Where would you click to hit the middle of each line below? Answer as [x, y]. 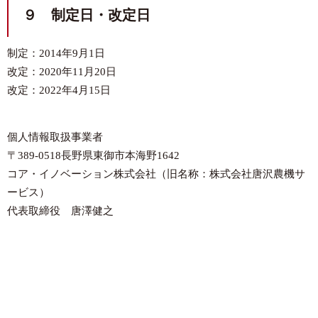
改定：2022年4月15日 [59, 90]
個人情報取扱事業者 [55, 137]
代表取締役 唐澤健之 [60, 211]
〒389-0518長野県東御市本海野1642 [93, 155]
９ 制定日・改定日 [87, 15]
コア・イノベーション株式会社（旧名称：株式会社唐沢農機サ [156, 174]
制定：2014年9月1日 [56, 53]
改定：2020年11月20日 [62, 72]
